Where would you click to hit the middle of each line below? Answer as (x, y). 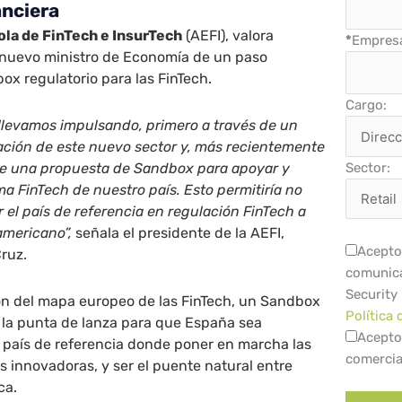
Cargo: (367, 105)
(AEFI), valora (228, 35)
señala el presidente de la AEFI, (179, 232)
